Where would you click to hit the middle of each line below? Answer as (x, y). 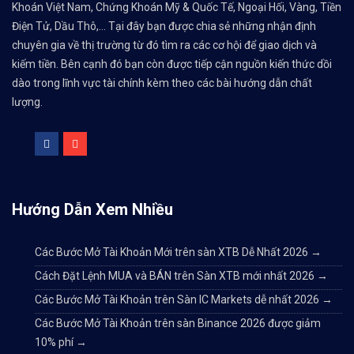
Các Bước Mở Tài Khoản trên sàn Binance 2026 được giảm (178, 324)
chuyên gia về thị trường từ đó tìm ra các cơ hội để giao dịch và (164, 45)
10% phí (55, 343)
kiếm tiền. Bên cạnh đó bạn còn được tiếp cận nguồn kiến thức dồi (172, 64)
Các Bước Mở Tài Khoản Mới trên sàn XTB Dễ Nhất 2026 (173, 252)
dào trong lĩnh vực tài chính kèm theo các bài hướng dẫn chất (162, 83)
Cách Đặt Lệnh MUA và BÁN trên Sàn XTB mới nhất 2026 (176, 276)
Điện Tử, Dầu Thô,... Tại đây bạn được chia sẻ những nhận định (164, 26)
